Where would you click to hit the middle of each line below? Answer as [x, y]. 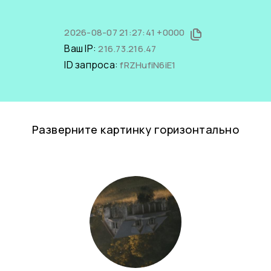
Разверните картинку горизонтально [135, 129]
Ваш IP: [81, 48]
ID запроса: [92, 65]
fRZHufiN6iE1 [148, 65]
